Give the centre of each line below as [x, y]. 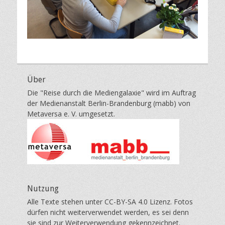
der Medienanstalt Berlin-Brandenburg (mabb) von [109, 103]
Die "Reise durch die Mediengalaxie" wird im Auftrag [111, 93]
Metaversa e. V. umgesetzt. [71, 114]
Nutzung [43, 189]
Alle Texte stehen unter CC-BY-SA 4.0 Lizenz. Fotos [110, 202]
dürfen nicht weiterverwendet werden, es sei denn [108, 212]
